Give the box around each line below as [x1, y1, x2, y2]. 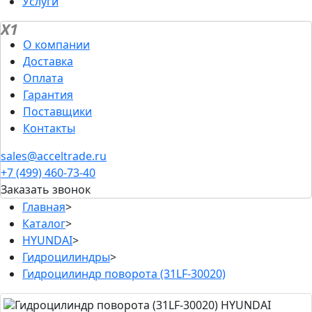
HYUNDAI [22, 233, 72, 249]
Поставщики [23, 104, 92, 120]
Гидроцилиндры [22, 249, 110, 265]
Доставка [23, 54, 73, 70]
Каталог [22, 216, 65, 232]
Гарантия [23, 87, 73, 103]
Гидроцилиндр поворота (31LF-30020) [22, 266, 226, 282]
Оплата [23, 70, 63, 86]
